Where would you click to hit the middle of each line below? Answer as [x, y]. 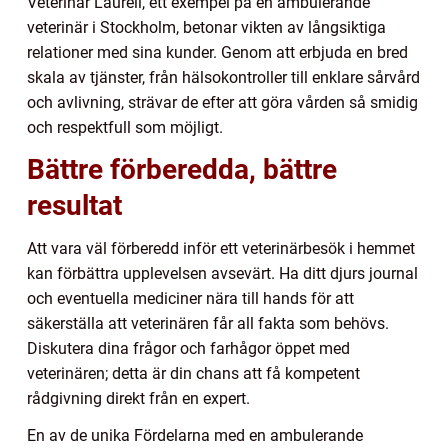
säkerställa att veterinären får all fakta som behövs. [208, 323]
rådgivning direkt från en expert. [138, 398]
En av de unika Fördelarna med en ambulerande [195, 435]
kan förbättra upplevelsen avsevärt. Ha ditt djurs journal [222, 273]
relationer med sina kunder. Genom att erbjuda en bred [217, 52]
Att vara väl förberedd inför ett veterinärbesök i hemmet [221, 248]
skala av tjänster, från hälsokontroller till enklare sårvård [223, 77]
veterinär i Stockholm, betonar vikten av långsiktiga [206, 27]
